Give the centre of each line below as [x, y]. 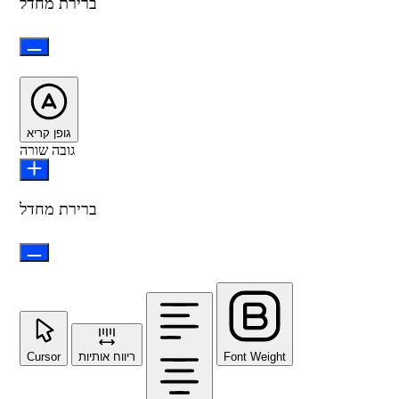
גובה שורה [47, 150]
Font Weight [255, 356]
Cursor [44, 356]
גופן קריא [49, 133]
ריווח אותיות [107, 356]
